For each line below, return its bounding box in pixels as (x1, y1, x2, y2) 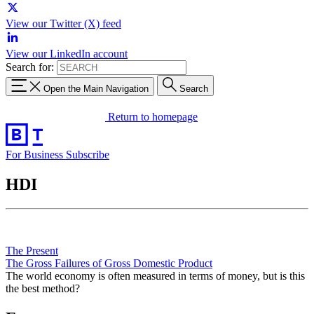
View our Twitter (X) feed (6, 18, 121, 29)
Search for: (6, 61, 54, 73)
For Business (6, 148, 66, 161)
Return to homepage (108, 110, 198, 123)
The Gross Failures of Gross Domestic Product (6, 257, 212, 269)
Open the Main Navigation (43, 83, 149, 94)
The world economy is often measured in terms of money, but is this (6, 269, 305, 282)
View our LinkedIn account (6, 48, 128, 60)
